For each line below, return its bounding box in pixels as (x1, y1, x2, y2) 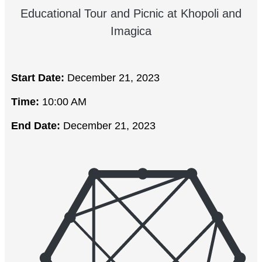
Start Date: (11, 71, 64, 84)
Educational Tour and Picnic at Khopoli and (20, 6, 242, 20)
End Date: (11, 119, 60, 132)
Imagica (111, 24, 151, 37)
